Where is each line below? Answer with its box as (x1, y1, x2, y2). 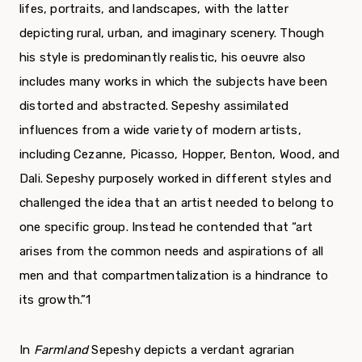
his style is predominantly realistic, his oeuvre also (19, 50, 306, 65)
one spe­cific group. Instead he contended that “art (19, 220, 314, 235)
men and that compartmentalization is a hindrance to (19, 268, 329, 284)
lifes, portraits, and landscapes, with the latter (19, 2, 288, 17)
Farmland (33, 343, 92, 358)
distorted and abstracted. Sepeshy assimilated (19, 99, 289, 114)
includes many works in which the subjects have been (19, 74, 328, 90)
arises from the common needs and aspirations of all (19, 244, 324, 259)
